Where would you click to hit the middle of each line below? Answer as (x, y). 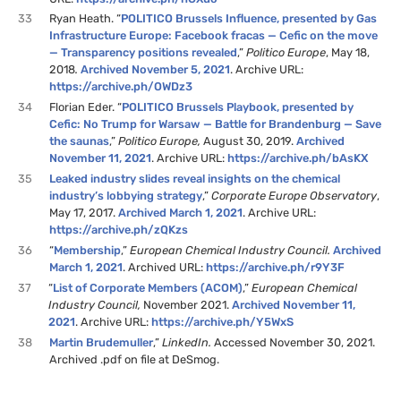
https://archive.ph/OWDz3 (121, 87)
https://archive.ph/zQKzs (119, 230)
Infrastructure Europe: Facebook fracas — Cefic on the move (214, 36)
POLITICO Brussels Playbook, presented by (238, 107)
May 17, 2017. (84, 213)
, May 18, (348, 53)
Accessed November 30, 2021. (295, 342)
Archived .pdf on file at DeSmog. (135, 359)
